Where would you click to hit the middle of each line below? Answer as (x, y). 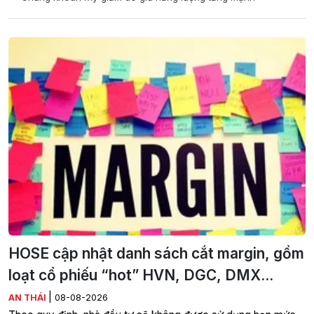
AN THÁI (28, 298)
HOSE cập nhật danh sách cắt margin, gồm (156, 254)
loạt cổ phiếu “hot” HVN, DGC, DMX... (141, 275)
